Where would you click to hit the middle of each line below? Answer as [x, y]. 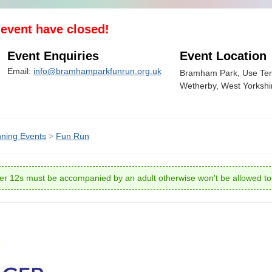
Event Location [223, 56]
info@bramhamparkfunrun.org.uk [97, 71]
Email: [20, 71]
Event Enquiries [53, 56]
